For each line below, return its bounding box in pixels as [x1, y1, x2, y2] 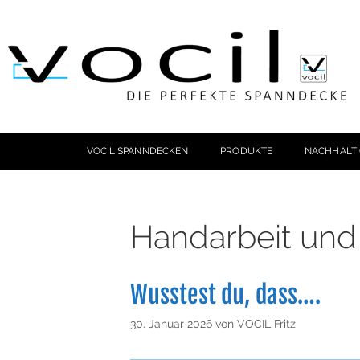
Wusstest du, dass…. [130, 279, 321, 309]
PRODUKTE [220, 145, 273, 157]
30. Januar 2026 [130, 316, 212, 330]
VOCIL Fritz [237, 316, 296, 330]
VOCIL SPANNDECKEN [86, 145, 189, 157]
